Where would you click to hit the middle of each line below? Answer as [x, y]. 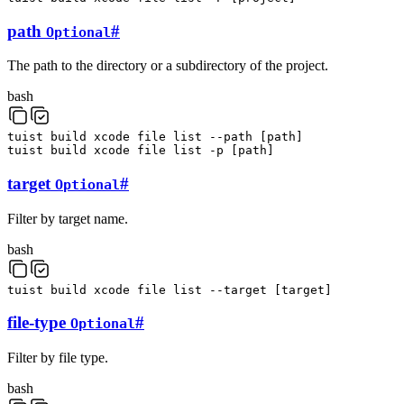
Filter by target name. [68, 218]
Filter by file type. [58, 358]
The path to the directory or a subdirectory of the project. [168, 66]
